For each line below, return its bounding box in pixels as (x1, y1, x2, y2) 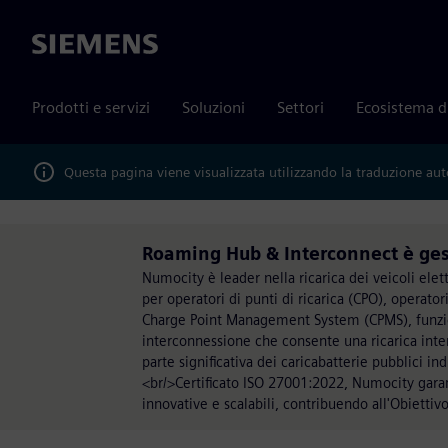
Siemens (32, 35, 90, 55)
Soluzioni (182, 98, 245, 117)
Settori (277, 98, 324, 117)
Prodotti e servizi (32, 98, 150, 117)
